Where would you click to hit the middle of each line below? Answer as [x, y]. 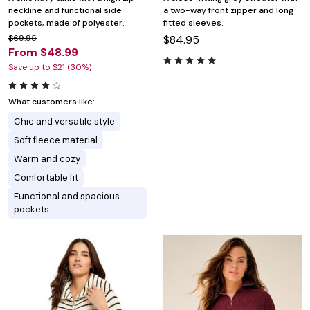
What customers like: [52, 101]
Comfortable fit [46, 177]
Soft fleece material [56, 140]
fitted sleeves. [193, 22]
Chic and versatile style [64, 121]
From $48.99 [43, 52]
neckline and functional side [65, 10]
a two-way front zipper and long [228, 10]
